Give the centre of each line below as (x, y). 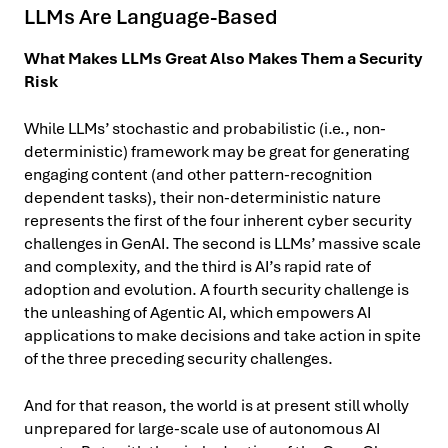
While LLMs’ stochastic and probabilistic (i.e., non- (205, 128)
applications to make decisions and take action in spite (222, 335)
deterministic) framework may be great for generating (216, 151)
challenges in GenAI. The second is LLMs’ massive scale (222, 243)
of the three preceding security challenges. (178, 358)
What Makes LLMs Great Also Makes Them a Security (223, 58)
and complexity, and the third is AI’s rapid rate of (197, 266)
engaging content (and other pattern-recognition (198, 174)
